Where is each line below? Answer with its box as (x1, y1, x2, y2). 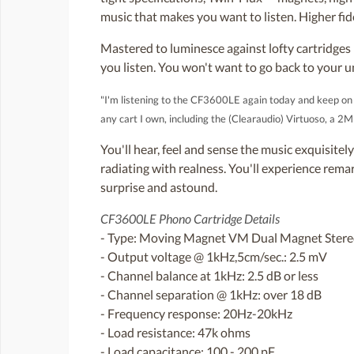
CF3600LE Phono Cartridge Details (100, 211, 280, 227)
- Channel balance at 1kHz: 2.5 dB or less (100, 268, 318, 284)
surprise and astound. (100, 179, 217, 195)
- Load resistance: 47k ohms (100, 325, 250, 341)
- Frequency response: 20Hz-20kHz (100, 306, 292, 322)
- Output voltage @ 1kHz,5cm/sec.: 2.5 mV (100, 249, 327, 265)
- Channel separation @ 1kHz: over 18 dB (100, 287, 322, 303)
